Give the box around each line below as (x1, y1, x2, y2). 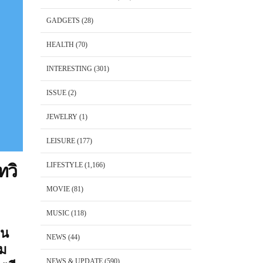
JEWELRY (46, 113, 77, 121)
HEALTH (46, 41, 74, 49)
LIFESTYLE (46, 161, 83, 169)
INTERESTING (46, 65, 92, 73)
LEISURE (46, 137, 75, 145)
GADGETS (46, 16, 80, 25)
